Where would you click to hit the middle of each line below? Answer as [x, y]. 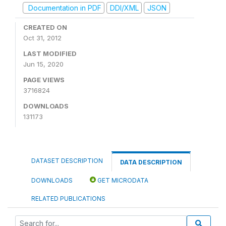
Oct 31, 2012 [42, 38]
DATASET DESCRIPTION [67, 161]
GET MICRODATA [122, 180]
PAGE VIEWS [44, 80]
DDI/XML [124, 8]
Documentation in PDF [64, 8]
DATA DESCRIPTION [151, 162]
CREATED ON [45, 27]
